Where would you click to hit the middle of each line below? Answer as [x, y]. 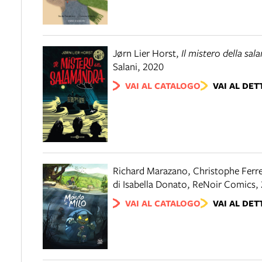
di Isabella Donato [150, 184]
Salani [125, 67]
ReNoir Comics [224, 184]
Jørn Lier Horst [144, 53]
